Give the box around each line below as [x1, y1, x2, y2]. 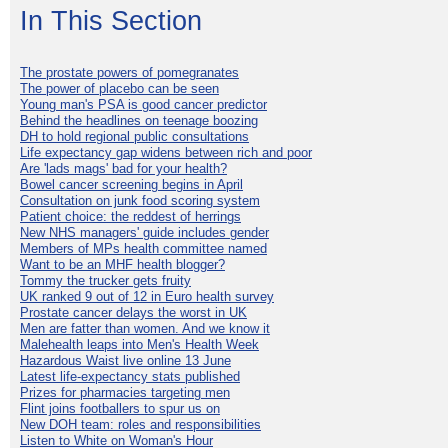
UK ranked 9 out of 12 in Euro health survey [20, 288, 274, 304]
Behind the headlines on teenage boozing [20, 112, 258, 128]
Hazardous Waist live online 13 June [20, 352, 231, 368]
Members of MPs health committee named [20, 240, 267, 256]
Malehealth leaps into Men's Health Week [20, 336, 259, 352]
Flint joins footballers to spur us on [20, 400, 220, 416]
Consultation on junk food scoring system [20, 192, 260, 208]
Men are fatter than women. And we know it [20, 320, 270, 336]
